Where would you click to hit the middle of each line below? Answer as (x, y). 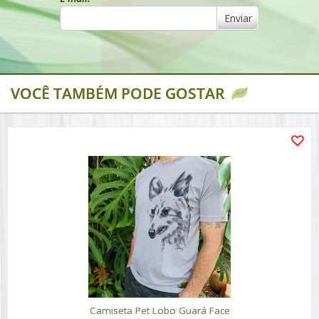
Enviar (238, 18)
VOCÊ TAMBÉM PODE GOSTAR (117, 93)
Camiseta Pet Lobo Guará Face (159, 310)
